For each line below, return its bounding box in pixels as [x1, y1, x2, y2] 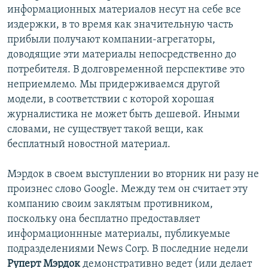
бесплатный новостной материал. [7, 139, 170, 151]
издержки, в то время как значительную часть [7, 19, 233, 31]
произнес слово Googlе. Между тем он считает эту [7, 184, 248, 196]
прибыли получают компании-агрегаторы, [7, 34, 215, 46]
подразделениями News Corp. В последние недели [7, 243, 248, 255]
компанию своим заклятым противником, [7, 199, 213, 211]
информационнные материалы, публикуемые [7, 229, 230, 240]
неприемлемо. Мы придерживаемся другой [7, 79, 220, 91]
